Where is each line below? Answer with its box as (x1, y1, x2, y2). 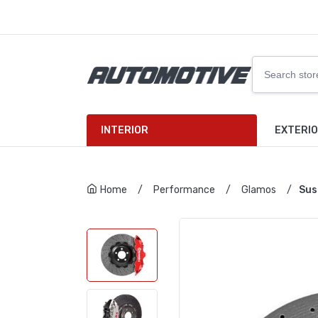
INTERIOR (101, 124, 148, 136)
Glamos (241, 184, 276, 196)
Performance (153, 184, 215, 196)
